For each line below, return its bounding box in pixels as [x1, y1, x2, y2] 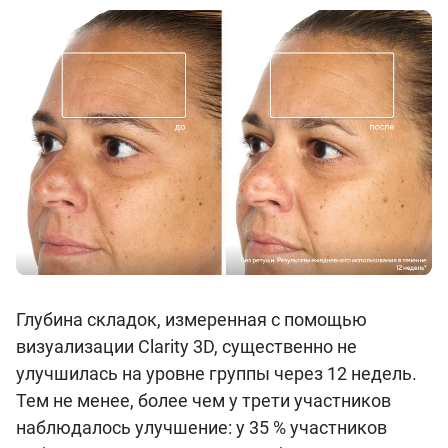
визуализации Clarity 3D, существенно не [16, 335, 357, 357]
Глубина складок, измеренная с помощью [16, 308, 367, 330]
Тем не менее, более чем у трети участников [16, 389, 391, 411]
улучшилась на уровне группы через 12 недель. [16, 362, 417, 384]
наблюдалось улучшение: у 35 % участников [16, 416, 387, 438]
